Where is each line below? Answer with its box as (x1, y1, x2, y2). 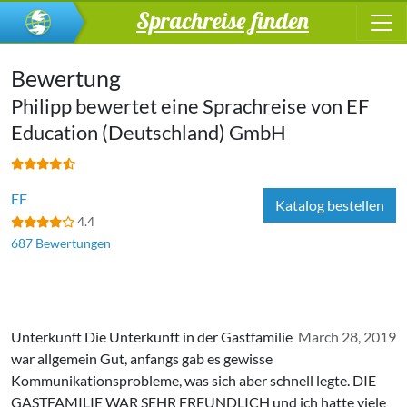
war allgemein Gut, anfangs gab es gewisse (11, 350, 273, 367)
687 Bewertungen (11, 235, 111, 251)
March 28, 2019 (298, 328, 396, 345)
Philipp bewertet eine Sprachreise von (11, 94, 346, 118)
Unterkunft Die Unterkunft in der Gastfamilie (11, 328, 293, 345)
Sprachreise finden (136, 5, 309, 35)
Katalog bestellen (275, 196, 384, 213)
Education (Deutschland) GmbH (11, 121, 286, 144)
